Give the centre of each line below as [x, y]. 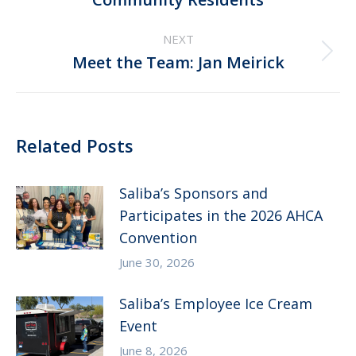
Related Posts [75, 146]
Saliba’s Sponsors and [193, 193]
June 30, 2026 [157, 263]
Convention [158, 238]
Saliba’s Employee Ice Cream [216, 304]
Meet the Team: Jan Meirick [178, 63]
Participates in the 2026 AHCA [221, 216]
